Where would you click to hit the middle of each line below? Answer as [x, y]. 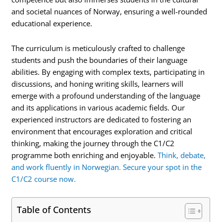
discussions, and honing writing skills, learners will [98, 83]
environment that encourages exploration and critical [102, 131]
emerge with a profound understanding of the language [106, 95]
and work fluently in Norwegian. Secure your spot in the [107, 167]
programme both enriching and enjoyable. [85, 155]
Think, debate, [182, 155]
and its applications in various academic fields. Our [98, 107]
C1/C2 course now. [44, 179]
